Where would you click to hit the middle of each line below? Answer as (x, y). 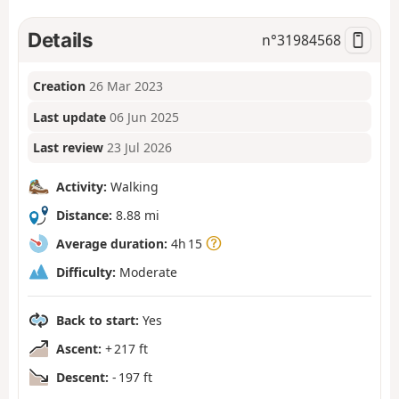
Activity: (81, 186)
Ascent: (79, 348)
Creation (60, 85)
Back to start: (98, 320)
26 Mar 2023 (126, 85)
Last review (69, 148)
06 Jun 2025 (145, 117)
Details (61, 39)
